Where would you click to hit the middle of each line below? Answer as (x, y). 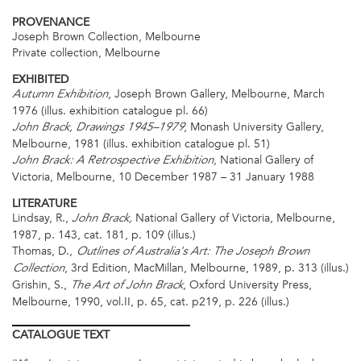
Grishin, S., (41, 285)
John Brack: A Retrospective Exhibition (113, 161)
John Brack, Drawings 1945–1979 (98, 128)
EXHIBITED (40, 79)
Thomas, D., (44, 251)
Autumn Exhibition (60, 95)
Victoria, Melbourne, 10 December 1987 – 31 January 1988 (163, 176)
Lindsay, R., (40, 218)
